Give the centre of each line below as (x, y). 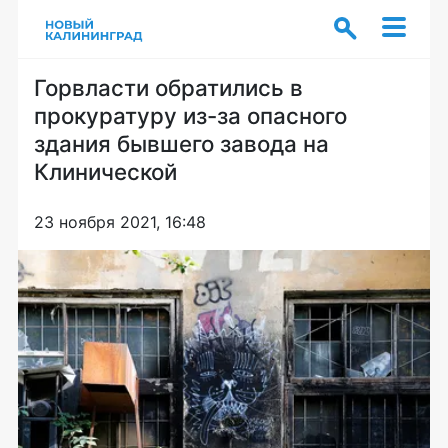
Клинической (105, 171)
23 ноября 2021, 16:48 (120, 222)
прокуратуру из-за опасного (190, 115)
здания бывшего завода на (181, 143)
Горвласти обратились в (168, 87)
